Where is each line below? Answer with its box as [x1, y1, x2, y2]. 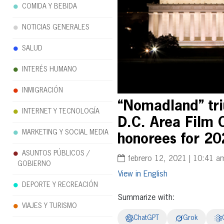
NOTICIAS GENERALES [22, 24, 89, 31]
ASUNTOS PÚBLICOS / [22, 150, 89, 157]
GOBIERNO [17, 160, 51, 167]
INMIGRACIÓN [22, 87, 63, 94]
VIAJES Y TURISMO [22, 202, 77, 209]
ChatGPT [133, 214, 159, 222]
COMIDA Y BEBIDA [22, 3, 77, 10]
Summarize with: [117, 194, 175, 202]
